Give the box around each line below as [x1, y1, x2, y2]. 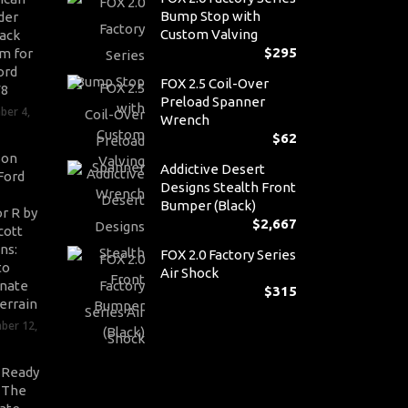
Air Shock [159, 265, 219, 280]
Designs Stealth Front [159, 179, 296, 195]
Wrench [159, 112, 209, 127]
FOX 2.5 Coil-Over [159, 76, 269, 91]
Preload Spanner [159, 94, 265, 109]
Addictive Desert [159, 161, 265, 177]
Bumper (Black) [159, 198, 256, 213]
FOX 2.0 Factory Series [159, 247, 296, 262]
